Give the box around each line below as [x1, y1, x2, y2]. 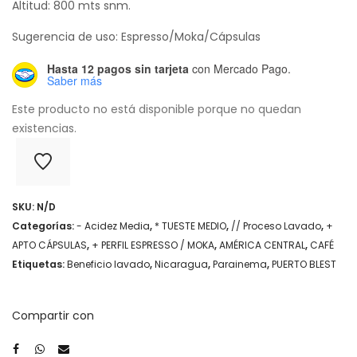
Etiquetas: [12, 257, 67, 271]
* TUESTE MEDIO [155, 218, 226, 233]
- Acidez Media [76, 218, 150, 233]
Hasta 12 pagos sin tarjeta [47, 60, 189, 76]
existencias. [12, 120, 76, 136]
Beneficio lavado [67, 257, 150, 271]
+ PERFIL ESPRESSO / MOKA [92, 237, 214, 252]
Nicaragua [155, 257, 208, 271]
